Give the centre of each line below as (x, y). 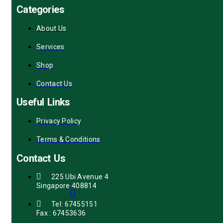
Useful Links (43, 102)
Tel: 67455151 (74, 204)
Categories (40, 10)
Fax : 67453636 (61, 213)
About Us (52, 28)
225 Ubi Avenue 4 (80, 177)
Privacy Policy (59, 121)
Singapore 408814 (66, 186)
